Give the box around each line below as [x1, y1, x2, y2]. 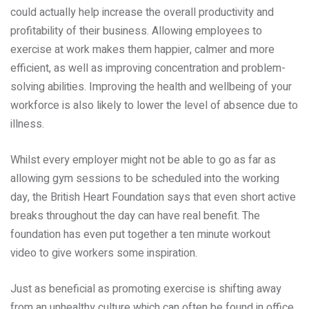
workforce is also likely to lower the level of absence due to [10, 97, 298, 114]
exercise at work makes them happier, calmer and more [10, 41, 275, 58]
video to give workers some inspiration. [10, 245, 197, 261]
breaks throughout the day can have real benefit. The [10, 208, 260, 224]
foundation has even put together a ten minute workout [10, 226, 270, 243]
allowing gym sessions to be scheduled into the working [10, 170, 279, 187]
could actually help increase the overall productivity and [10, 4, 274, 21]
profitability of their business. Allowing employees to [10, 23, 262, 39]
